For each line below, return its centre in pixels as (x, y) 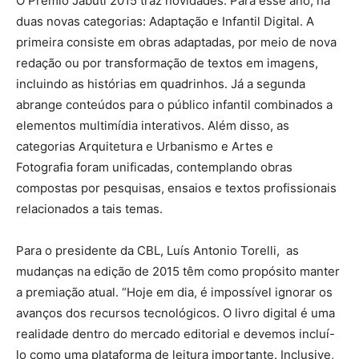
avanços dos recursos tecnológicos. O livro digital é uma (175, 313)
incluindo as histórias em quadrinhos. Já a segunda (161, 84)
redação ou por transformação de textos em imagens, (167, 63)
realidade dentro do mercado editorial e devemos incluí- (175, 334)
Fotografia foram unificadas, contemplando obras (154, 167)
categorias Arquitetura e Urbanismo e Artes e (145, 147)
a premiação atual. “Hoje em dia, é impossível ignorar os (174, 292)
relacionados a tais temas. (89, 209)
